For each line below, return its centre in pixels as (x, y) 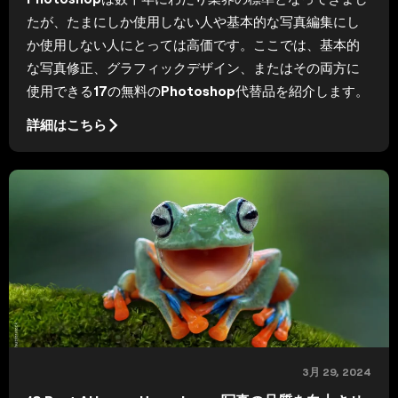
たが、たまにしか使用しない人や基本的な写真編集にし (193, 21)
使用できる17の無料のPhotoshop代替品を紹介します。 (198, 91)
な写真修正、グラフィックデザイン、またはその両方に (193, 68)
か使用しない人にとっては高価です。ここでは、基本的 (193, 44)
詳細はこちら (67, 125)
